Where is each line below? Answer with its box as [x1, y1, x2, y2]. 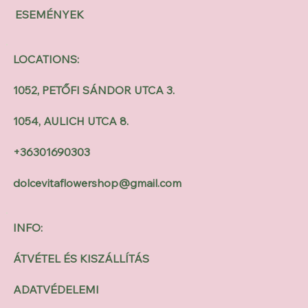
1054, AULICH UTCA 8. [13, 114, 129, 129]
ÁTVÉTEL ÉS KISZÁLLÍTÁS [13, 252, 150, 266]
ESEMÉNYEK [14, 8, 84, 22]
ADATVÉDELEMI [13, 283, 100, 297]
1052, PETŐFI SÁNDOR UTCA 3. [13, 83, 175, 98]
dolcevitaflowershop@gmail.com [13, 176, 182, 190]
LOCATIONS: [13, 52, 80, 67]
